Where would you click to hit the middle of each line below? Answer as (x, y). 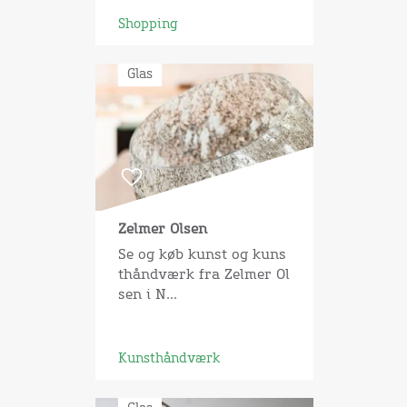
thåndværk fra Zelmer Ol (203, 274)
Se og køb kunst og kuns (202, 254)
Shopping (148, 25)
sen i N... (147, 294)
